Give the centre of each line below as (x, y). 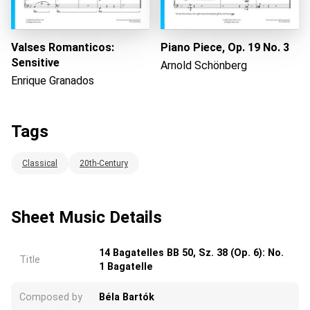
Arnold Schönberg (204, 65)
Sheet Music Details (86, 217)
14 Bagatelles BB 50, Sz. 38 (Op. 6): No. (191, 253)
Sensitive (35, 62)
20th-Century (104, 163)
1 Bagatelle (126, 266)
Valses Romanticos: (63, 47)
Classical (40, 163)
